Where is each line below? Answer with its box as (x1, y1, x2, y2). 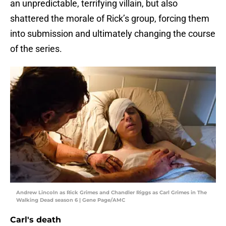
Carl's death (10, 215, 61, 225)
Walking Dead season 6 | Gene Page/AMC (16, 197, 125, 204)
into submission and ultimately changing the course (10, 28, 215, 39)
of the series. (10, 43, 62, 54)
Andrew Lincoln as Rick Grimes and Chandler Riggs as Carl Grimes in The (16, 189, 207, 196)
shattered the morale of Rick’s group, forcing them (10, 13, 209, 24)
